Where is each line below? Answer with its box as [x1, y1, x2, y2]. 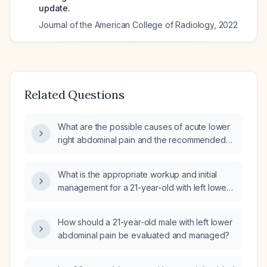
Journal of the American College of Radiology [39, 20, 214, 30]
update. [39, 3, 70, 13]
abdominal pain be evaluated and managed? [58, 230, 229, 240]
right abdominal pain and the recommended [58, 135, 226, 145]
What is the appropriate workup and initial [58, 169, 218, 179]
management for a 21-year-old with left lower [58, 182, 229, 193]
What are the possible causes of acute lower [58, 122, 231, 132]
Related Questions [24, 87, 125, 102]
